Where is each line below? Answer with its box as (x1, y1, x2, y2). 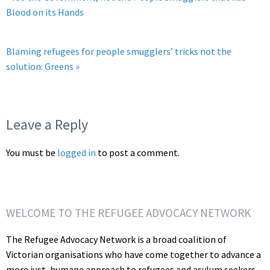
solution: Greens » (6, 60, 80, 73)
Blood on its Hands (6, 6, 84, 19)
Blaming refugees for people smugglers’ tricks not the (6, 45, 231, 58)
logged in (57, 146, 96, 159)
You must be (6, 146, 57, 159)
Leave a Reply (6, 115, 88, 134)
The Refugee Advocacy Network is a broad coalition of (6, 233, 227, 245)
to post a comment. (96, 146, 180, 159)
